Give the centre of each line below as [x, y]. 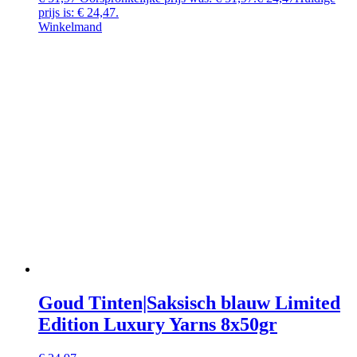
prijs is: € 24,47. [78, 12]
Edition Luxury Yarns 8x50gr [158, 324]
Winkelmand [70, 26]
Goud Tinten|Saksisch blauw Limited [189, 302]
